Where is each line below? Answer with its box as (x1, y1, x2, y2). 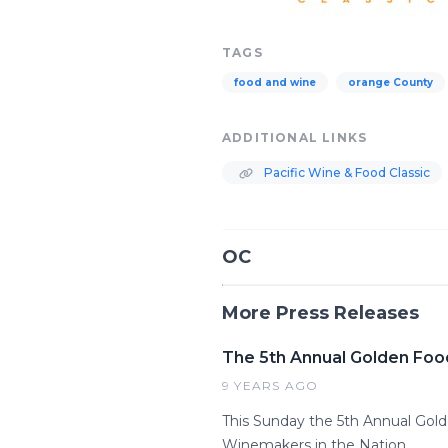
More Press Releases (222, 302, 419, 324)
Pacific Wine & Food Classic (261, 165, 430, 180)
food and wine (234, 76, 316, 89)
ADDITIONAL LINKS (222, 130, 368, 145)
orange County (348, 76, 433, 89)
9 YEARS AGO (222, 378, 319, 393)
